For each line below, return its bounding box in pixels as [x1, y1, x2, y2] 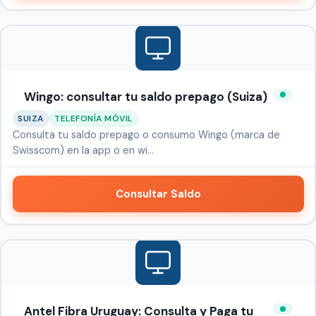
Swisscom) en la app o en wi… [12, 144, 154, 157]
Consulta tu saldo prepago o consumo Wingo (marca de [12, 128, 280, 142]
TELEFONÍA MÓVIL [54, 112, 133, 124]
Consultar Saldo [115, 187, 201, 202]
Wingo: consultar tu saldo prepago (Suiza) [23, 89, 267, 105]
